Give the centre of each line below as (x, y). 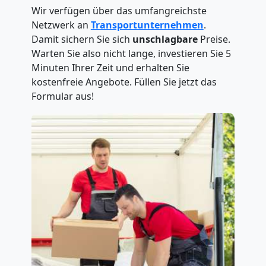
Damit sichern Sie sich (82, 39)
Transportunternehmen (147, 25)
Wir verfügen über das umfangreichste (119, 11)
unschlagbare (165, 39)
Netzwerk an (61, 25)
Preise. (214, 39)
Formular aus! (62, 96)
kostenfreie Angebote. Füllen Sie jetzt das (124, 82)
